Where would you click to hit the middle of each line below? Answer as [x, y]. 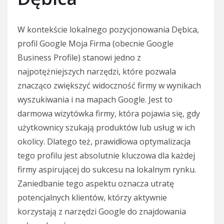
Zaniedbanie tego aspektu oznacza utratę [96, 184]
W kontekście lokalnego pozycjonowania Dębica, [108, 30]
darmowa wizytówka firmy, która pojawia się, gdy [109, 114]
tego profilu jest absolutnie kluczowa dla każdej [106, 156]
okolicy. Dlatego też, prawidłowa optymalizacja [104, 142]
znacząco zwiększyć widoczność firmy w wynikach [109, 86]
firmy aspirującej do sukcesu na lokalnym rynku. [107, 170]
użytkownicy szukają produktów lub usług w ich [106, 128]
